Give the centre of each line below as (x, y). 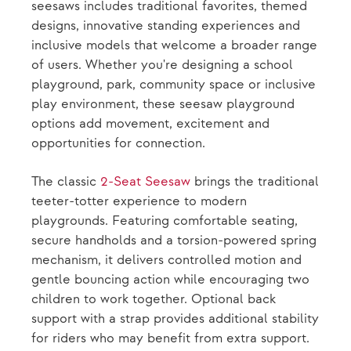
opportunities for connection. (118, 143)
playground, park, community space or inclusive (174, 85)
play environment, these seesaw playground (163, 104)
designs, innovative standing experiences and (166, 26)
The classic (66, 182)
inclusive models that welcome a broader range (174, 45)
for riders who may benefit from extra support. (170, 338)
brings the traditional (255, 182)
